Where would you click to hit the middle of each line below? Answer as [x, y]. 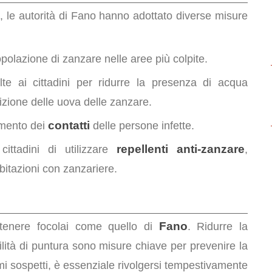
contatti [69, 125]
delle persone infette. [142, 126]
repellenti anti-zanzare [181, 149]
